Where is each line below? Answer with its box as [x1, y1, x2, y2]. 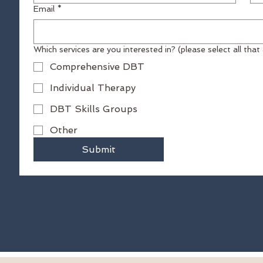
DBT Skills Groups [49, 103, 137, 114]
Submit [81, 144, 116, 155]
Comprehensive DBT [49, 61, 144, 72]
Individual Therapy [49, 82, 136, 93]
